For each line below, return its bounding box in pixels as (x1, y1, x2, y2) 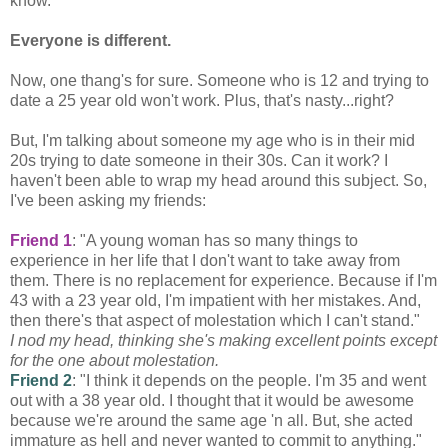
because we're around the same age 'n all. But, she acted (10, 412, 413, 430)
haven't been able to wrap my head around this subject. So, (10, 172, 427, 190)
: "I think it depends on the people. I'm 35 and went (72, 372, 426, 390)
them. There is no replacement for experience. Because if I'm (10, 272, 437, 290)
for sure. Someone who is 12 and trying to (132, 72, 429, 90)
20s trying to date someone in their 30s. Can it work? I (10, 152, 388, 170)
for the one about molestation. (10, 352, 219, 370)
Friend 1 (10, 232, 72, 250)
